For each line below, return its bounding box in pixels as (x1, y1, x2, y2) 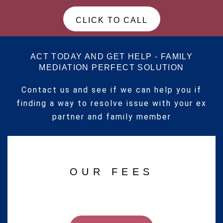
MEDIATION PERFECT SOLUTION (39, 63, 184, 72)
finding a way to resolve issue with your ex (16, 99, 207, 109)
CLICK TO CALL (75, 16, 148, 25)
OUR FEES (69, 166, 154, 178)
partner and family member (52, 112, 171, 122)
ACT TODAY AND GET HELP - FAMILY (30, 52, 193, 61)
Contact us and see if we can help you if (21, 85, 202, 95)
